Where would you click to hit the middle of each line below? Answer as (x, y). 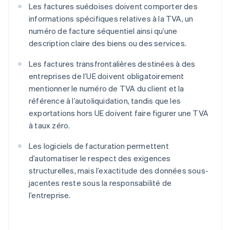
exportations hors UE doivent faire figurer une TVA (119, 113)
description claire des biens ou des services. (108, 43)
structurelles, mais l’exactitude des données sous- (119, 171)
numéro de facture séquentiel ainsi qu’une (103, 31)
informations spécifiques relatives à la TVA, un (111, 19)
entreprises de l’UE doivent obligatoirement (107, 76)
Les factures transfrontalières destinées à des (112, 64)
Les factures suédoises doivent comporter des (113, 6)
